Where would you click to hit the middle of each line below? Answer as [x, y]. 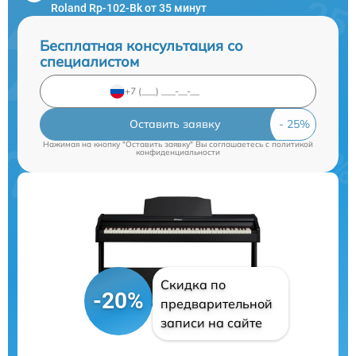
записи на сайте [211, 322]
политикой [292, 144]
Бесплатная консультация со [141, 45]
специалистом [89, 61]
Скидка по [193, 284]
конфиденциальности [178, 152]
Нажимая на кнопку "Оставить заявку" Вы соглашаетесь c [157, 144]
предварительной [216, 303]
